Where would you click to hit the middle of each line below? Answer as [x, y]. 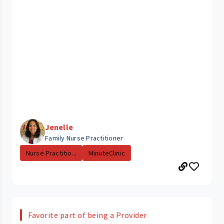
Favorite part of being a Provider [87, 215]
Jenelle [59, 127]
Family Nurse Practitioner [84, 138]
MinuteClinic [106, 153]
